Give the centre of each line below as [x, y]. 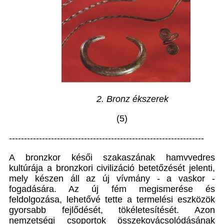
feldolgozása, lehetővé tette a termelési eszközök [112, 200]
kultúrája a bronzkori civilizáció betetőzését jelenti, [112, 168]
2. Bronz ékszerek [132, 99]
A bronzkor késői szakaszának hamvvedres [112, 158]
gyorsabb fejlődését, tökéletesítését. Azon [112, 210]
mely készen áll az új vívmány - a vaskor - [112, 179]
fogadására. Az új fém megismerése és [112, 189]
